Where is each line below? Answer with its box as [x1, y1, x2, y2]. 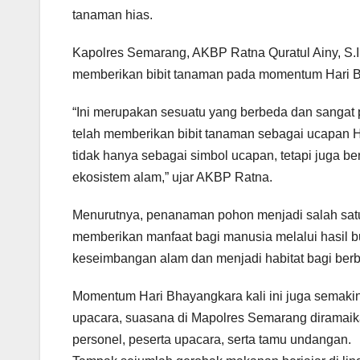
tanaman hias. [72, 8, 153, 22]
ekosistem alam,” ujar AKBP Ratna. [72, 170, 272, 185]
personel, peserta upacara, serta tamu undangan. [72, 333, 351, 347]
